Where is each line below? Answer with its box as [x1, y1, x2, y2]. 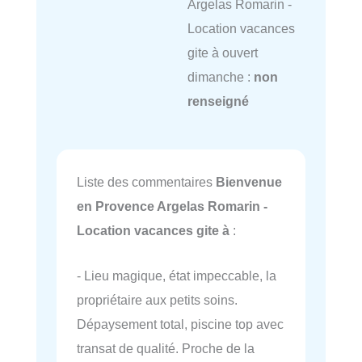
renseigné [187, 94, 249, 109]
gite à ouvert [187, 45, 258, 61]
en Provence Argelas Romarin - [77, 199, 267, 214]
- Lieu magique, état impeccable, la [77, 268, 276, 284]
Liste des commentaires [77, 175, 216, 190]
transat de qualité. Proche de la [77, 341, 255, 356]
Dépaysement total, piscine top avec [77, 317, 284, 332]
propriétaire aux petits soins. [77, 293, 238, 308]
